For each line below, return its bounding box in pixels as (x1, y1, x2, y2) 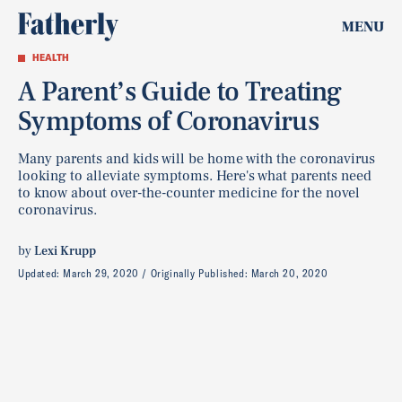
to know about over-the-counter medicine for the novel (18, 184, 360, 202)
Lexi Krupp (34, 243, 96, 259)
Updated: (18, 267, 64, 280)
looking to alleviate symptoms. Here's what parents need (18, 167, 371, 185)
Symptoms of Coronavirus (18, 104, 319, 139)
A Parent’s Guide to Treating (18, 74, 342, 109)
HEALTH (32, 52, 69, 64)
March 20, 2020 (250, 267, 328, 280)
